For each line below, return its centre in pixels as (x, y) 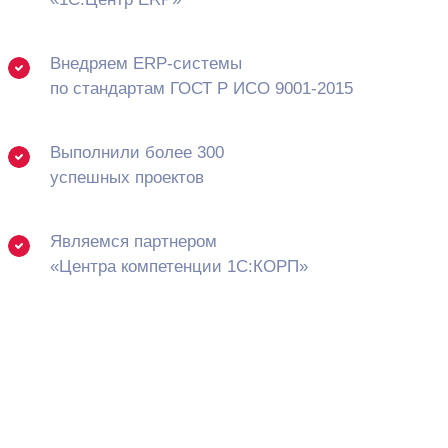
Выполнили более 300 (137, 153)
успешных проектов (127, 178)
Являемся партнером (133, 242)
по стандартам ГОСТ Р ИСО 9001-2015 (201, 89)
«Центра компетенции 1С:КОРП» (179, 267)
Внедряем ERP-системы (146, 64)
